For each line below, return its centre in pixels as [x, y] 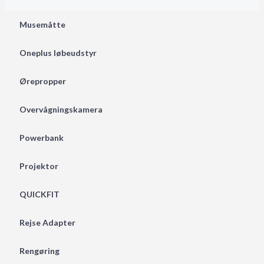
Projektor [39, 166]
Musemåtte [42, 24]
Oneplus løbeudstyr [58, 52]
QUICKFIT [39, 194]
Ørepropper [42, 81]
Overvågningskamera [61, 109]
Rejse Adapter [47, 222]
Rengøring [39, 250]
